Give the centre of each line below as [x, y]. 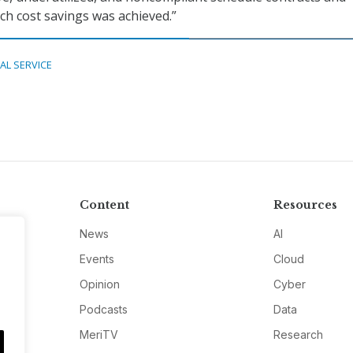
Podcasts [103, 310]
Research [299, 335]
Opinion [99, 284]
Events [97, 259]
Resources [306, 205]
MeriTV [98, 335]
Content [104, 205]
